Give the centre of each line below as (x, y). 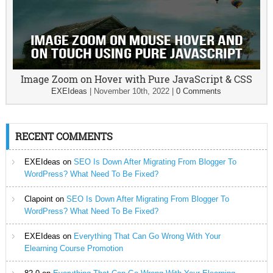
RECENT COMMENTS (64, 136)
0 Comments (199, 91)
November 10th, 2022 (132, 91)
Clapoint (38, 199)
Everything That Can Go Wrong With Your (147, 236)
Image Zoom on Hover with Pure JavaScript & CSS (136, 79)
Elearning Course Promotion (73, 249)
